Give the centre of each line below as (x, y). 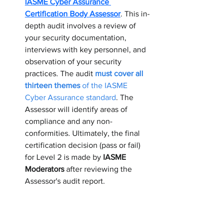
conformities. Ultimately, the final (83, 133)
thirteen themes (53, 86)
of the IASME (105, 86)
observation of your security (74, 62)
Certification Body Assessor (73, 14)
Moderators (45, 169)
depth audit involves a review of (81, 26)
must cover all (120, 74)
